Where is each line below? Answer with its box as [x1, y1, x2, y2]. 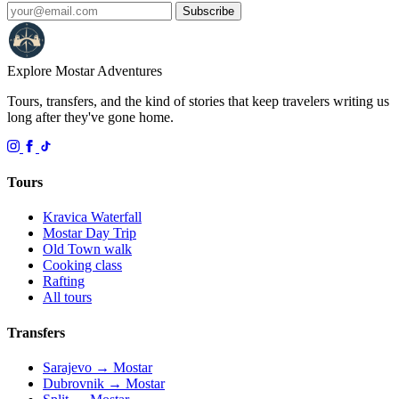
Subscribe [183, 4, 234, 18]
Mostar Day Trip [43, 225, 136, 241]
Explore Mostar [7, 62, 97, 78]
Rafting [43, 273, 85, 289]
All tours [43, 289, 92, 305]
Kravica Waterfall [43, 209, 142, 225]
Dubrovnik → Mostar [43, 375, 165, 391]
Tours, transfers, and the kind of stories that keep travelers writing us [7, 93, 389, 109]
